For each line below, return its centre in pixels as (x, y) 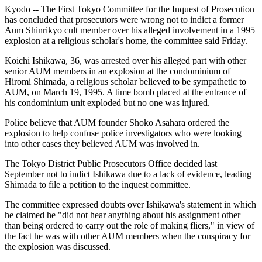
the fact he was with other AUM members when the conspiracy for (127, 236)
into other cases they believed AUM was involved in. (102, 143)
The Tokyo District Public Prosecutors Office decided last (111, 163)
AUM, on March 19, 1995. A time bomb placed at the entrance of (125, 92)
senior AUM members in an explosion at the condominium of (118, 71)
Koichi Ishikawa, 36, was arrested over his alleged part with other (125, 60)
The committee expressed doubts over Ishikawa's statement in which (130, 204)
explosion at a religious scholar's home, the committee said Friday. (126, 40)
